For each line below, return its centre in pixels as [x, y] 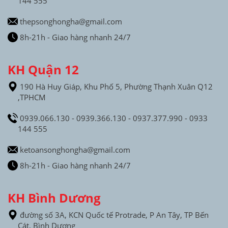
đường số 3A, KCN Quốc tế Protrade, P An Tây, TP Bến [113, 215]
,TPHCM [32, 97]
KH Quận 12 [43, 69]
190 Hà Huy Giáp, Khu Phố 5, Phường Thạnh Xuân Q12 [115, 86]
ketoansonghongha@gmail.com [74, 149]
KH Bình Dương [54, 197]
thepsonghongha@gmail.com [70, 21]
